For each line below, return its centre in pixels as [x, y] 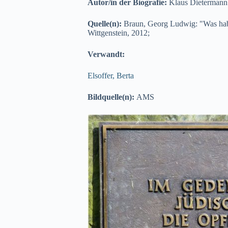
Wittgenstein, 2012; [119, 33]
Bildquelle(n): [112, 97]
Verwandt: [106, 54]
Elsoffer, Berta [111, 76]
